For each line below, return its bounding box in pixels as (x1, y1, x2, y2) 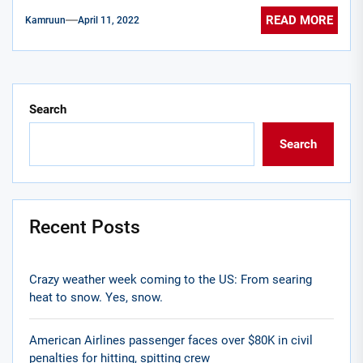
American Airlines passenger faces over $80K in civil (29, 333, 313, 348)
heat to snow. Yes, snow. (29, 290, 163, 305)
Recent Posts (29, 216, 140, 238)
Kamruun (25, 15, 66, 27)
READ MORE (266, 13, 333, 28)
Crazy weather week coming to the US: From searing (29, 272, 312, 288)
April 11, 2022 (78, 15, 139, 27)
